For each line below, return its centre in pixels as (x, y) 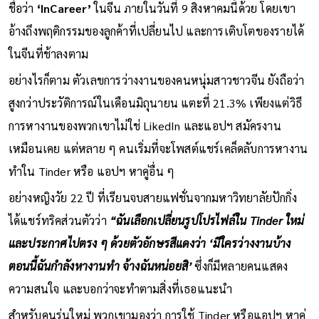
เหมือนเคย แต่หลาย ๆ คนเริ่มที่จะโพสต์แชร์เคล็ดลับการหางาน (158, 148)
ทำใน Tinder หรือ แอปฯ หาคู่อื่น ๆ (91, 171)
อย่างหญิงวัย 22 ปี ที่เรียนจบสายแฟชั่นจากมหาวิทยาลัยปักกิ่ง (152, 197)
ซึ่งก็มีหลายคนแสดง (240, 266)
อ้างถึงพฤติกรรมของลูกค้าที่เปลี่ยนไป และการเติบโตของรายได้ (156, 31)
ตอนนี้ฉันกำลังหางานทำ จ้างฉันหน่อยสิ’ (100, 266)
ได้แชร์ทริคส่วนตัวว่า (59, 220)
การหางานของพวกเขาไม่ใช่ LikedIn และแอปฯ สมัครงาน (145, 125)
